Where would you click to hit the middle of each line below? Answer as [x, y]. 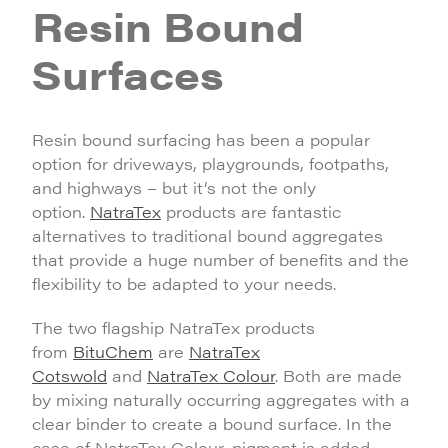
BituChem [113, 351]
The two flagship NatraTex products [173, 327]
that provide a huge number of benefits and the [220, 259]
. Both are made [338, 375]
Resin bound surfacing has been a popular [201, 139]
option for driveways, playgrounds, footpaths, [210, 163]
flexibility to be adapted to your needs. [184, 283]
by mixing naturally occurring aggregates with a [221, 399]
